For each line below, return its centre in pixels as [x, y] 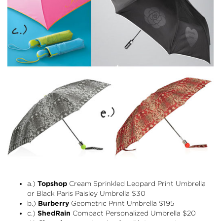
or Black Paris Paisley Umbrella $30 [86, 193]
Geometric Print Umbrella [114, 203]
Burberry [54, 203]
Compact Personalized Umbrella [127, 213]
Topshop [52, 183]
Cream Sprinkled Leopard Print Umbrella [137, 183]
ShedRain [54, 213]
